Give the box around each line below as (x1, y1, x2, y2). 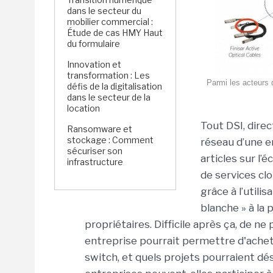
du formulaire (67, 38, 120, 49)
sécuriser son (67, 146, 122, 156)
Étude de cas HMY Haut (67, 27, 163, 38)
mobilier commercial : (67, 16, 153, 27)
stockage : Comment (67, 135, 154, 145)
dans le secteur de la (67, 92, 151, 102)
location (67, 103, 100, 113)
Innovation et (67, 59, 121, 69)
